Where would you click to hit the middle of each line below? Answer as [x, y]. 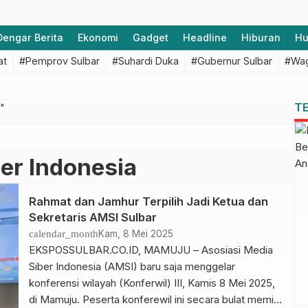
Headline [205, 37]
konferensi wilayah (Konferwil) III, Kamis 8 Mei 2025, [152, 283]
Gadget [151, 37]
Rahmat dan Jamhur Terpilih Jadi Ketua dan [148, 201]
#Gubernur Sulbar [232, 61]
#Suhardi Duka [145, 61]
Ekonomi [98, 37]
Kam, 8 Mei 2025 [135, 234]
